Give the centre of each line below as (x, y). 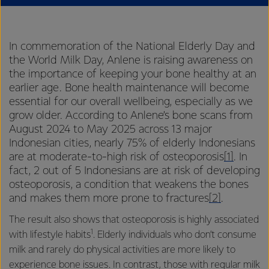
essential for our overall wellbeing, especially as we (131, 102)
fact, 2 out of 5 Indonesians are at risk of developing (134, 171)
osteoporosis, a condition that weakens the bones (129, 185)
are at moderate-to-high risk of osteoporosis (116, 157)
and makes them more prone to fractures (109, 198)
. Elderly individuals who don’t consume (175, 235)
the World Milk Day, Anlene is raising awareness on (131, 60)
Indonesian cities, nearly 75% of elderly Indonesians (132, 143)
